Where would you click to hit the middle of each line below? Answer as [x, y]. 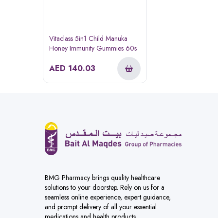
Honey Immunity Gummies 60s [93, 48]
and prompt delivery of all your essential [101, 207]
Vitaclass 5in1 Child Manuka [88, 38]
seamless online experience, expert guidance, [108, 197]
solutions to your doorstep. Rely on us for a [105, 187]
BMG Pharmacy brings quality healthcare [102, 177]
